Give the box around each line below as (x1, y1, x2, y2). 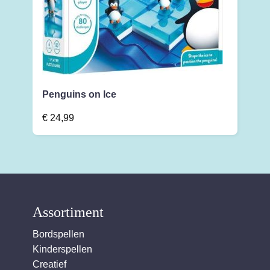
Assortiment (33, 204, 104, 221)
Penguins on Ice (42, 89, 116, 99)
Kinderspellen (33, 244, 92, 255)
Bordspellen (33, 229, 84, 240)
